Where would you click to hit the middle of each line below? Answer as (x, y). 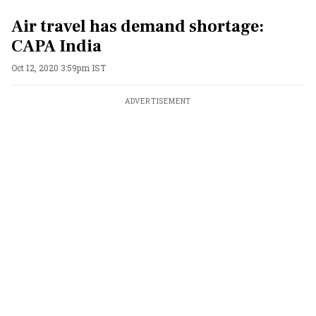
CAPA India (56, 46)
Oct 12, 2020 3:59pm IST (59, 68)
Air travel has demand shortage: (138, 26)
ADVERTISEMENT (158, 101)
